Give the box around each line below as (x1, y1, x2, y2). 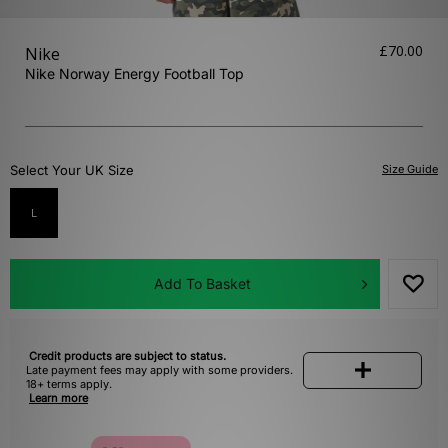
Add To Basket (153, 275, 251, 293)
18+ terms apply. (26, 377, 112, 392)
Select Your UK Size (10, 162, 134, 179)
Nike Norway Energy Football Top (25, 65, 244, 83)
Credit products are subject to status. (29, 349, 226, 364)
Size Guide (382, 162, 438, 177)
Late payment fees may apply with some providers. (26, 363, 293, 378)
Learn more (29, 391, 88, 406)
